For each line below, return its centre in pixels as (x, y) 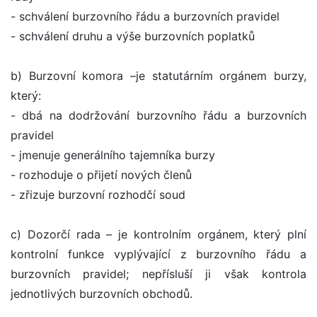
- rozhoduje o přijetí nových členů (101, 175)
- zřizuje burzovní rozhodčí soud (98, 195)
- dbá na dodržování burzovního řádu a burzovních (158, 116)
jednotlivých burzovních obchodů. (102, 294)
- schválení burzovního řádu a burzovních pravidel (145, 17)
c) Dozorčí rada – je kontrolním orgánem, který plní (158, 235)
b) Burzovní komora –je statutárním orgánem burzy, (158, 76)
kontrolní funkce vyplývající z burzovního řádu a (158, 254)
